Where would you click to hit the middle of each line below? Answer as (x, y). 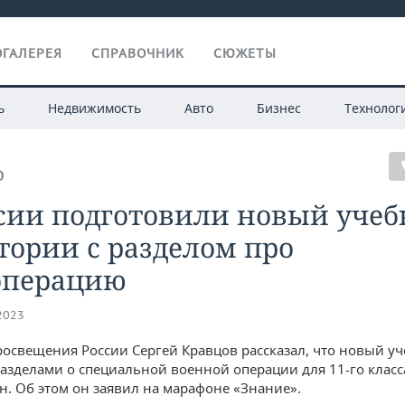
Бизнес (278, 108)
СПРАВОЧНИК (138, 53)
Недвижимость (94, 108)
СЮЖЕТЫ (245, 53)
